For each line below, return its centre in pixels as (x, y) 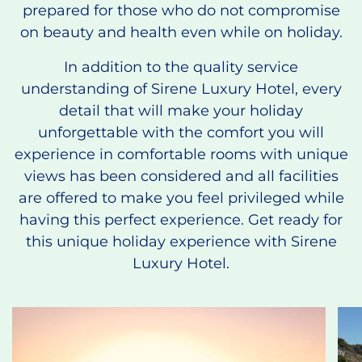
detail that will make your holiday (181, 111)
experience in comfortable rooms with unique (181, 155)
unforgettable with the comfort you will (181, 133)
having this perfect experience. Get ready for (181, 220)
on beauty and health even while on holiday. (181, 33)
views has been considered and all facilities (181, 177)
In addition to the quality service (181, 67)
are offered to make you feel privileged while (181, 198)
